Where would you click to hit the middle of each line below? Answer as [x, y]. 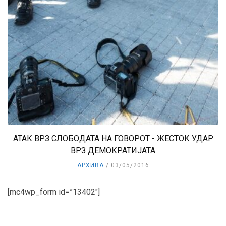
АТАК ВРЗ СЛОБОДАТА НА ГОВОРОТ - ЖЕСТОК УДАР [113, 139]
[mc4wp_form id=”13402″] [54, 192]
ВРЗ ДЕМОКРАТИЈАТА [113, 151]
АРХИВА [90, 166]
